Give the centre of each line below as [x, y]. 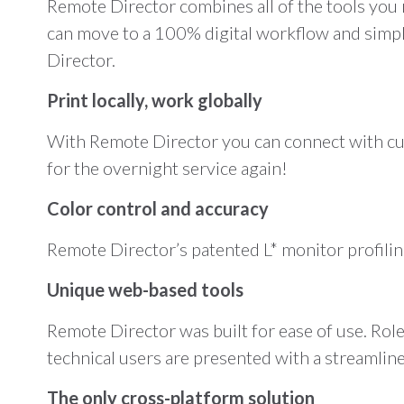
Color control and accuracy [157, 208]
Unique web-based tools [145, 289]
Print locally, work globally [154, 100]
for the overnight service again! [167, 168]
